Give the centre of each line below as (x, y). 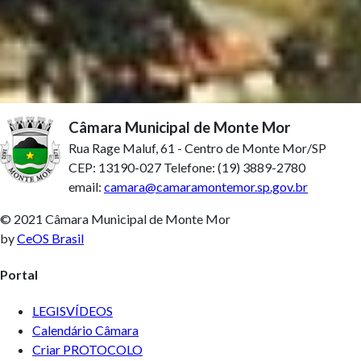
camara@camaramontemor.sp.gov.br (206, 186)
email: (86, 186)
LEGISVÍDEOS (73, 311)
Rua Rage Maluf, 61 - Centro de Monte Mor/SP (197, 147)
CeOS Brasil (50, 238)
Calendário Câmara (85, 330)
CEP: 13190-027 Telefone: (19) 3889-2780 (187, 167)
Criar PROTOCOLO (87, 350)
